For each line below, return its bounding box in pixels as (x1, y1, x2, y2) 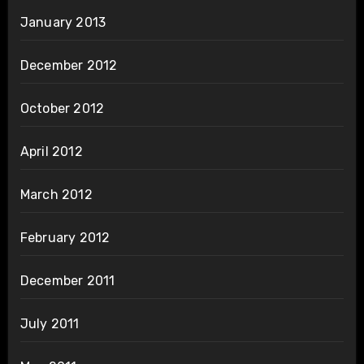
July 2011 (19, 316, 80, 332)
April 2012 (19, 144, 83, 160)
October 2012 (19, 101, 105, 117)
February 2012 (19, 230, 110, 246)
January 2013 (19, 15, 106, 31)
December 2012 (19, 58, 118, 74)
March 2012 (19, 187, 93, 203)
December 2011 (19, 273, 115, 289)
